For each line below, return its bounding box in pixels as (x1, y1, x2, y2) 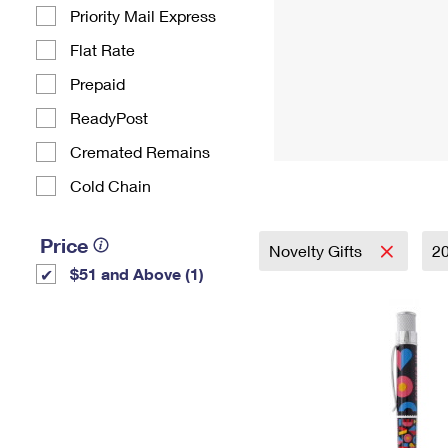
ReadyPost (70, 108, 148, 127)
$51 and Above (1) (70, 264, 204, 283)
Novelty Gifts (269, 241, 366, 260)
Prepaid (70, 74, 125, 93)
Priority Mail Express (70, 6, 216, 25)
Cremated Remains (70, 142, 210, 161)
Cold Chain (70, 176, 151, 195)
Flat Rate (70, 40, 135, 59)
